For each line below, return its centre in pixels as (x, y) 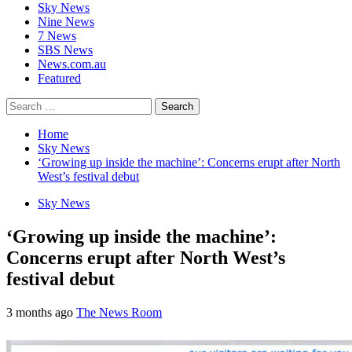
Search (22, 104)
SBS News (65, 49)
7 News (57, 35)
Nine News (66, 21)
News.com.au (72, 64)
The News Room (119, 312)
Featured (59, 78)
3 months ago (41, 312)
